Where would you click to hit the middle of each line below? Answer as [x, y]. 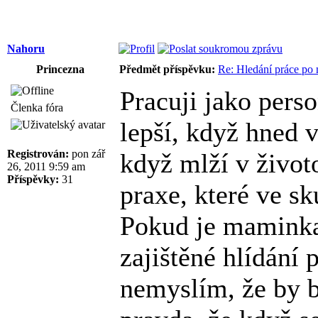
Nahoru [26, 48]
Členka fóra [37, 107]
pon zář [87, 153]
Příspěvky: [33, 179]
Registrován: [38, 153]
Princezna [60, 69]
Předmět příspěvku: [167, 69]
